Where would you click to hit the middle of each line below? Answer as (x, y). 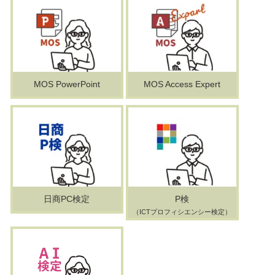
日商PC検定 (67, 199)
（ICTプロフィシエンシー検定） (182, 211)
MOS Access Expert (182, 84)
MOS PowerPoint (67, 84)
